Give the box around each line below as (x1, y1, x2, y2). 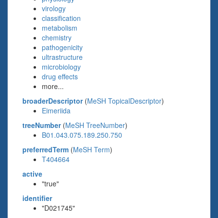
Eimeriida (42, 106, 71, 115)
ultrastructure (42, 52, 83, 62)
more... (42, 81, 64, 91)
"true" (42, 179, 59, 188)
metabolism (42, 23, 77, 33)
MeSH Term (73, 145, 110, 154)
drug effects (42, 72, 78, 81)
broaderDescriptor (22, 96, 83, 106)
